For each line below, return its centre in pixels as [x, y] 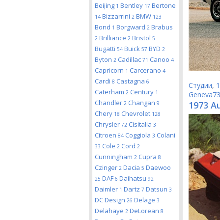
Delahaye [110, 211]
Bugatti [106, 49]
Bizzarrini [117, 16]
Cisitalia [141, 124]
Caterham [110, 92]
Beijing [105, 5]
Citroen [106, 135]
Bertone [164, 5]
